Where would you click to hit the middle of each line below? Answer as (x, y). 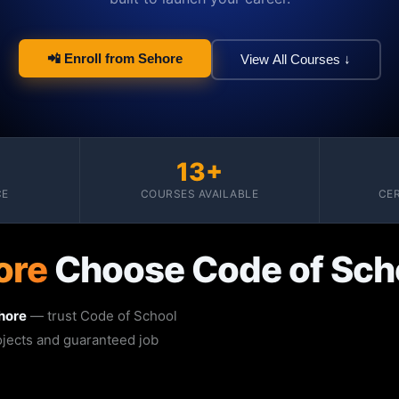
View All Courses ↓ (296, 60)
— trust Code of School (102, 315)
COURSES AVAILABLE (199, 193)
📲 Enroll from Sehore (114, 58)
